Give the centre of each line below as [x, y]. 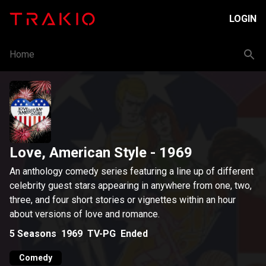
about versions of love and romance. [85, 214]
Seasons [37, 233]
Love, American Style [78, 153]
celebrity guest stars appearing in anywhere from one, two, [131, 186]
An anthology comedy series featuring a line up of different [132, 171]
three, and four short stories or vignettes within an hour [123, 200]
